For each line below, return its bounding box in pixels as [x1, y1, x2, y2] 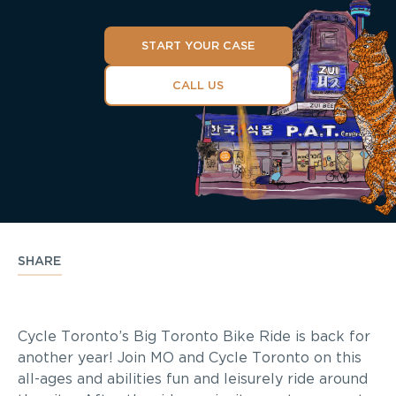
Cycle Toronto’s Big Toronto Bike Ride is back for [18, 330, 370, 344]
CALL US [172, 80, 224, 93]
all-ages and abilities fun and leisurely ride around [18, 372, 368, 386]
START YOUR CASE [141, 41, 255, 53]
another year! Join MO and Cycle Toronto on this [18, 351, 362, 365]
